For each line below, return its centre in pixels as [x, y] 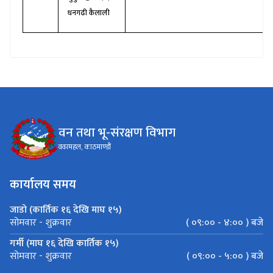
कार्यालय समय [43, 184]
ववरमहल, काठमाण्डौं [85, 147]
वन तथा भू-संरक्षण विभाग [117, 133]
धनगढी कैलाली [89, 13]
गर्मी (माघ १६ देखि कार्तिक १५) [64, 243]
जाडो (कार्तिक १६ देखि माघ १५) [66, 210]
